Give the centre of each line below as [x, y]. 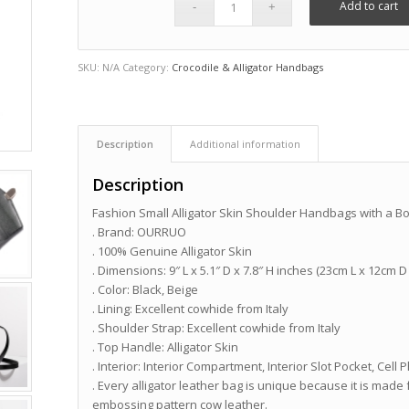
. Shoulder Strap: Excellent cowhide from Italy [217, 328]
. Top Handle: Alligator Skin [166, 347]
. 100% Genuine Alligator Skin [173, 252]
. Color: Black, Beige [146, 290]
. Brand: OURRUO [140, 232]
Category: [147, 68]
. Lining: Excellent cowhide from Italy [191, 309]
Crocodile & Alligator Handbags [248, 68]
